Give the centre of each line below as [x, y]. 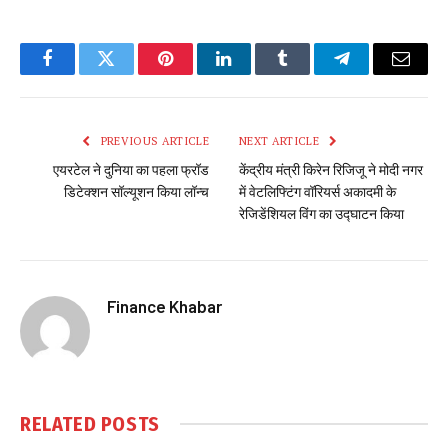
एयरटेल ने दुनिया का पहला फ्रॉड [131, 170]
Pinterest [195, 73]
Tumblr [308, 73]
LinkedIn [255, 73]
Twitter [130, 73]
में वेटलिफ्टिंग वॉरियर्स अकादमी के [317, 192]
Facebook [80, 73]
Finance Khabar [164, 305]
